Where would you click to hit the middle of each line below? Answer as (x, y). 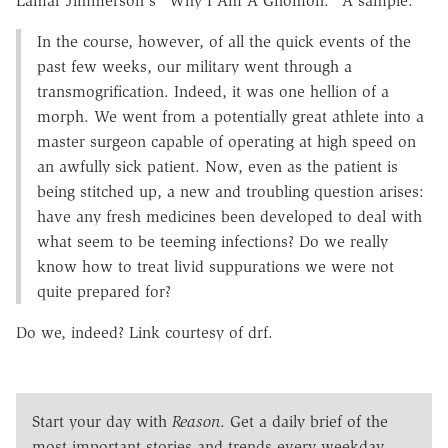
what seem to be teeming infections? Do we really (212, 242)
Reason (196, 422)
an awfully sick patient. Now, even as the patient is (217, 167)
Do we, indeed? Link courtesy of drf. (144, 333)
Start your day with (102, 422)
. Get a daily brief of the (304, 422)
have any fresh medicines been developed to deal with (229, 217)
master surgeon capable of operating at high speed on (226, 142)
